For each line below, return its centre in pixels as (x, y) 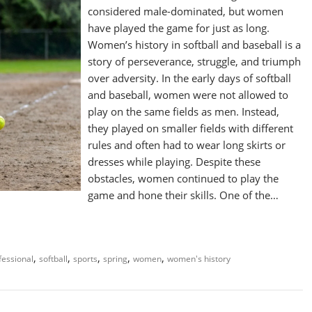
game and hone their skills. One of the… (184, 195)
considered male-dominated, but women (186, 11)
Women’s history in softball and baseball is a (195, 45)
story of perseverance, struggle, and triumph (195, 61)
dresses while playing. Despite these (174, 162)
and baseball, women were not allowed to (188, 95)
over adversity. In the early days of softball (190, 78)
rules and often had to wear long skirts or (187, 145)
